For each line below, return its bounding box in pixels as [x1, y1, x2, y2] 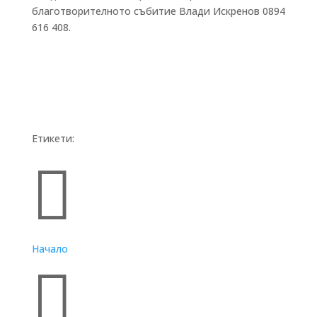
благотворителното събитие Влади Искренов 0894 [31, 4, 285, 18]
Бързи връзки [31, 147, 100, 161]
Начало [31, 241, 68, 255]
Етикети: [31, 131, 74, 145]
